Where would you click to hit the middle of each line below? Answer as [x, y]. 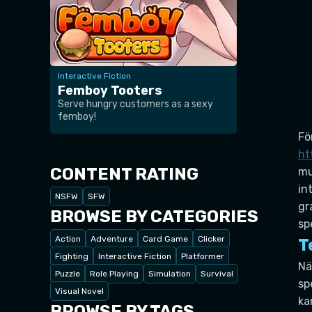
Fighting [72, 256]
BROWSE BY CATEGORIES [154, 216]
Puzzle [68, 273]
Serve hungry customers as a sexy [135, 104]
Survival [217, 273]
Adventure [112, 239]
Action [68, 239]
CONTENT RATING [124, 174]
